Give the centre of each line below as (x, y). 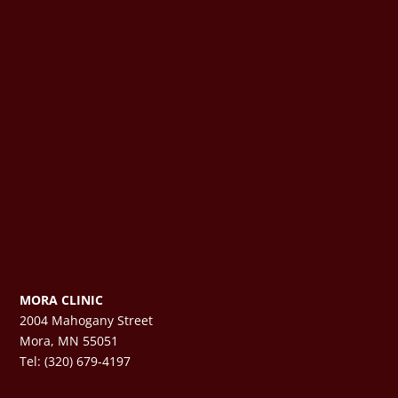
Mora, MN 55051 (69, 340)
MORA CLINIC (62, 299)
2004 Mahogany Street (87, 320)
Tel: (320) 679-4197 (76, 361)
